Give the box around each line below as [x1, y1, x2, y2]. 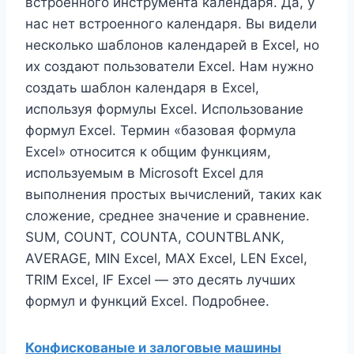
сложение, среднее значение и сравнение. [25, 208, 310, 224]
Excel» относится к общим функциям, [25, 144, 271, 160]
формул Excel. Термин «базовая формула [25, 122, 296, 138]
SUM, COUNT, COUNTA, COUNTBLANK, [25, 229, 284, 245]
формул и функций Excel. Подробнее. [25, 293, 269, 309]
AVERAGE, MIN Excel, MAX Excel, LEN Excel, [25, 250, 307, 266]
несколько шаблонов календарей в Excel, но [25, 37, 319, 53]
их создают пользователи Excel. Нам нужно [25, 58, 314, 74]
